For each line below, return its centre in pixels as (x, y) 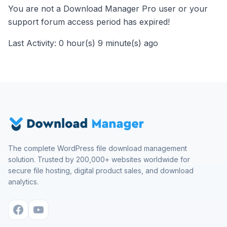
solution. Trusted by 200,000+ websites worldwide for (99, 159)
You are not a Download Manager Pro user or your (108, 9)
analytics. (23, 182)
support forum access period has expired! (89, 22)
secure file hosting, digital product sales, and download (101, 171)
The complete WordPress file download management (98, 148)
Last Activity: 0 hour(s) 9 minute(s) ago (83, 43)
